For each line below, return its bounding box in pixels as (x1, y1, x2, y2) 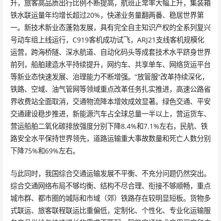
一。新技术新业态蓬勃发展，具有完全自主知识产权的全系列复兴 (10, 22, 211, 32)
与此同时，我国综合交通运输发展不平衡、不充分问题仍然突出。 (10, 169, 211, 179)
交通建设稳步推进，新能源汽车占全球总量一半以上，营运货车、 (10, 109, 211, 118)
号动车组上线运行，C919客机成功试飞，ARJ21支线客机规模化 (10, 35, 204, 44)
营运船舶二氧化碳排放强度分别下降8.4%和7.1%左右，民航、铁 (10, 121, 208, 131)
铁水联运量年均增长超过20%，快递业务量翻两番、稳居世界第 (10, 10, 204, 20)
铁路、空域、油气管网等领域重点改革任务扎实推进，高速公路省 (10, 84, 211, 94)
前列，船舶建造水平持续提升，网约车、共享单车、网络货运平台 (10, 59, 211, 69)
